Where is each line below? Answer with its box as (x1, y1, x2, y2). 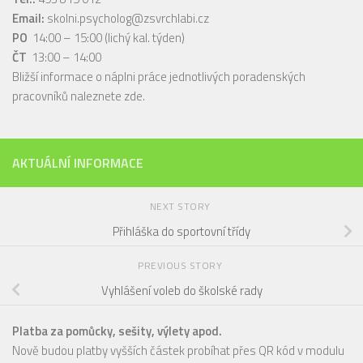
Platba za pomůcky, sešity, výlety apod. (12, 322, 222, 341)
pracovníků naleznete (12, 87, 124, 106)
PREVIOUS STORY (138, 258, 225, 274)
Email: (12, 9, 45, 28)
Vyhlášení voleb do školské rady (100, 280, 263, 300)
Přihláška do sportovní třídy (113, 222, 250, 241)
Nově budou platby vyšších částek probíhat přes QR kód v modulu (12, 341, 344, 361)
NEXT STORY (149, 199, 214, 215)
